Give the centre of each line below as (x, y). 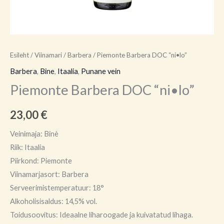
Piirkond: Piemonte (41, 161)
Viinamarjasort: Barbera (49, 174)
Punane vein (101, 71)
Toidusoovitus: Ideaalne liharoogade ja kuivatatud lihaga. (101, 215)
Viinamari (48, 55)
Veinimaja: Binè (34, 134)
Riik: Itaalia (27, 147)
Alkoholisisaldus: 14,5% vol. (53, 201)
